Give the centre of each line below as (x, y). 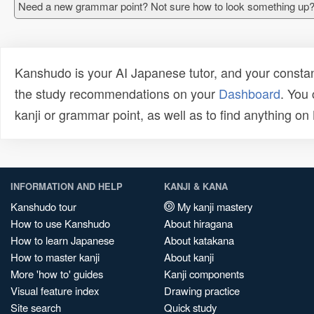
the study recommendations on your (117, 93)
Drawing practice (202, 291)
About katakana (199, 240)
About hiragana (198, 223)
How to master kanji (55, 257)
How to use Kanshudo (60, 223)
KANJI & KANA (196, 186)
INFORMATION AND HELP (67, 186)
